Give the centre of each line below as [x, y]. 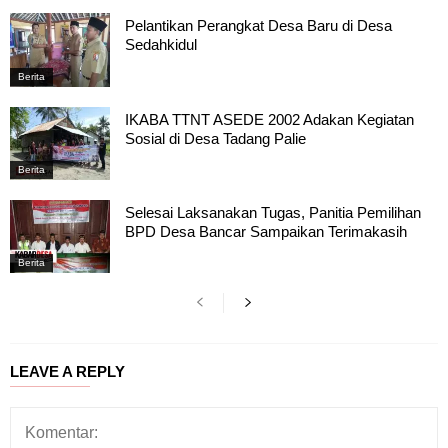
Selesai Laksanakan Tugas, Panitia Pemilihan [273, 212]
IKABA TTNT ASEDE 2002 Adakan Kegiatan [269, 119]
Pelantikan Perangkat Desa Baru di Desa [258, 26]
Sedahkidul [161, 45]
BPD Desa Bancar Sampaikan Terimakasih [266, 231]
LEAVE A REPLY [67, 372]
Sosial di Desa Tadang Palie [215, 138]
